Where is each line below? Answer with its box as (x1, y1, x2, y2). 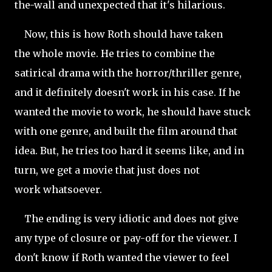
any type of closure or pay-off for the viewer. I (15, 232, 237, 244)
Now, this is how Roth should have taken (15, 28, 223, 40)
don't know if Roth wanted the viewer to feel (15, 251, 229, 263)
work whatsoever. (15, 183, 104, 195)
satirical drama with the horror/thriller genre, (15, 67, 242, 79)
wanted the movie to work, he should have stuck (15, 106, 251, 118)
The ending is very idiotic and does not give (15, 212, 239, 225)
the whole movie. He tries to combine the (15, 47, 215, 59)
